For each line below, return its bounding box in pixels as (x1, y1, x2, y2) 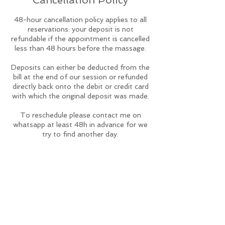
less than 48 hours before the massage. (15, 44, 146, 52)
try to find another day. (42, 130, 119, 138)
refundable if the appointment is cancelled (11, 35, 150, 43)
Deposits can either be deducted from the (11, 63, 150, 71)
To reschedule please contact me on (20, 111, 141, 119)
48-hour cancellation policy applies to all (14, 16, 147, 24)
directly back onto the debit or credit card (12, 82, 149, 90)
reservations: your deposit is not (27, 25, 134, 33)
